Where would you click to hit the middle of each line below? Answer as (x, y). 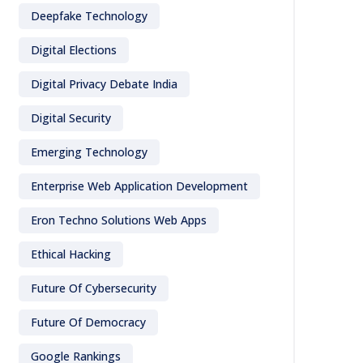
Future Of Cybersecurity (94, 288)
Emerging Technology (89, 152)
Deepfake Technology (89, 16)
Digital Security (71, 118)
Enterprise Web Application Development (139, 186)
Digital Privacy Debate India (104, 84)
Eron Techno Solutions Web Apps (119, 220)
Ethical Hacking (71, 254)
